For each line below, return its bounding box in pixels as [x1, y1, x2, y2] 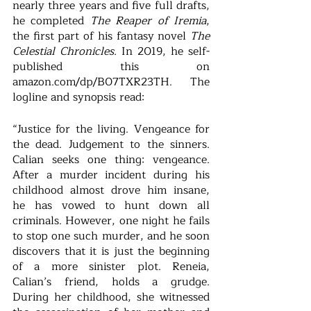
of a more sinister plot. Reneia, [12, 258, 210, 276]
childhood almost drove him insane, [12, 181, 210, 200]
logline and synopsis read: [12, 88, 148, 107]
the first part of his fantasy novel [12, 27, 190, 46]
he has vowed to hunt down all [12, 196, 210, 215]
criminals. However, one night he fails [12, 212, 210, 230]
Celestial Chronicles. [12, 42, 121, 61]
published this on [12, 58, 210, 76]
